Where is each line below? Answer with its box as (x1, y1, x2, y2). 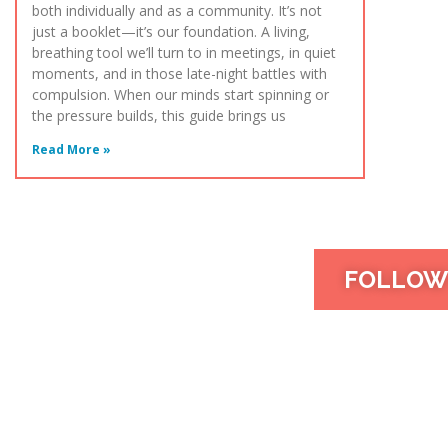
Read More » (32, 141, 111, 159)
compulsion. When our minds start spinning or (32, 85, 329, 105)
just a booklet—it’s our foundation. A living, (32, 22, 310, 42)
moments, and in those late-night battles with (32, 64, 327, 84)
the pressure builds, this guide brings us (32, 106, 286, 126)
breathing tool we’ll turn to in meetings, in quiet (32, 43, 336, 63)
